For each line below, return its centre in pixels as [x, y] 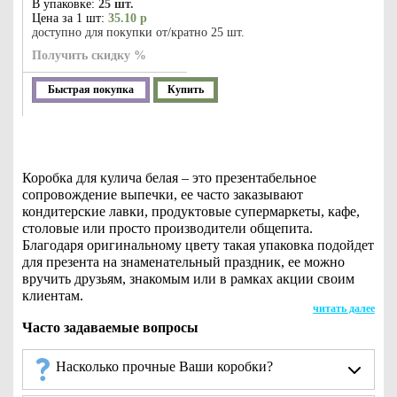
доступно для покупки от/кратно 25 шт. [138, 32]
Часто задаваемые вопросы [110, 327]
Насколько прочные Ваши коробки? [164, 366]
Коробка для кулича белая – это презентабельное [169, 178]
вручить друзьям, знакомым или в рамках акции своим [188, 279]
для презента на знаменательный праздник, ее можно [183, 262]
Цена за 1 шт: [68, 18]
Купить [186, 90]
